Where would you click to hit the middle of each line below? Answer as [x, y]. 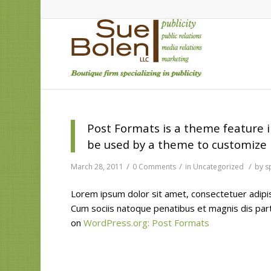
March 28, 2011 [97, 166]
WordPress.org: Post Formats [147, 223]
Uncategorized [219, 166]
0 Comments [155, 166]
